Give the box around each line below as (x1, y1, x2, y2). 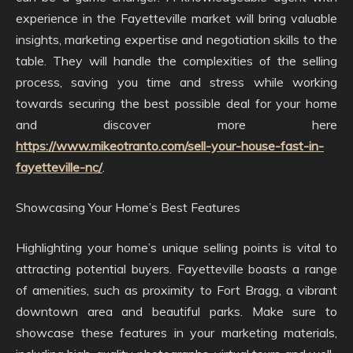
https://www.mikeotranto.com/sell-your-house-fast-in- (16, 137, 324, 154)
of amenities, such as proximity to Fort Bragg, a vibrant (16, 281, 337, 298)
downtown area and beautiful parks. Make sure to (16, 303, 337, 319)
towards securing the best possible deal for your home (16, 95, 337, 111)
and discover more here (16, 116, 337, 132)
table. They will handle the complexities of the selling (16, 52, 337, 69)
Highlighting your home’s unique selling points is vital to (16, 239, 337, 255)
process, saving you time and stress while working (16, 73, 337, 90)
